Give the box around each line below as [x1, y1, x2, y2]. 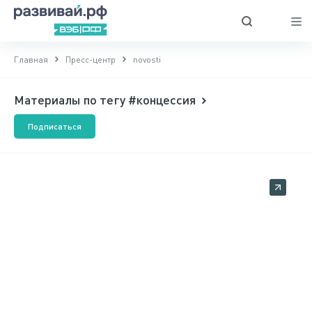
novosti [133, 54, 161, 65]
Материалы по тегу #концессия [14, 92, 196, 107]
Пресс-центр [65, 54, 116, 65]
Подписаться [28, 121, 81, 132]
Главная [14, 54, 48, 65]
